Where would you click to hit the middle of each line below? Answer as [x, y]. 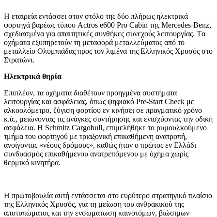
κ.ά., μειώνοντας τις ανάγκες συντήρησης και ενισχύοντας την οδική [108, 119]
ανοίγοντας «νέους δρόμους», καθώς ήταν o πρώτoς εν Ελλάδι [100, 145]
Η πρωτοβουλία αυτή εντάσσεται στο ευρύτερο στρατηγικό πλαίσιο [108, 195]
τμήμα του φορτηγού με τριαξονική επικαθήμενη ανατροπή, [95, 136]
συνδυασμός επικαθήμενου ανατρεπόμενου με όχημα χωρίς [96, 154]
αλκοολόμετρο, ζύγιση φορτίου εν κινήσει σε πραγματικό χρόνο [103, 110]
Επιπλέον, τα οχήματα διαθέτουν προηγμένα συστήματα [90, 93]
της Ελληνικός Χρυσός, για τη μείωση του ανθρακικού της [94, 204]
